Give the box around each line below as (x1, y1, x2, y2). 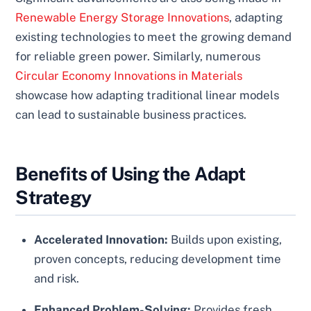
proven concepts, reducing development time (34, 252, 282, 267)
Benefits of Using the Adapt (15, 162, 246, 185)
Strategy (15, 185, 91, 208)
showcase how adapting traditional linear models (15, 88, 280, 103)
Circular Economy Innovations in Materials (15, 69, 243, 83)
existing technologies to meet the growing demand (15, 30, 292, 44)
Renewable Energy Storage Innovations (15, 10, 230, 25)
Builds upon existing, (168, 233, 283, 247)
